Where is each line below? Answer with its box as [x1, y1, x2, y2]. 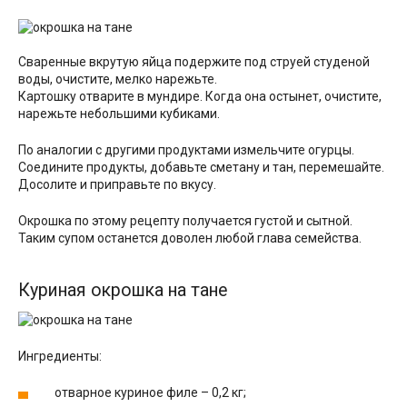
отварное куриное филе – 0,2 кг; [55, 384, 246, 400]
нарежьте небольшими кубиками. [18, 106, 220, 122]
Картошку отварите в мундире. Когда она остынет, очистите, [18, 89, 382, 104]
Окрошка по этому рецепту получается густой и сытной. [18, 213, 352, 229]
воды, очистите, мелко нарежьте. [18, 72, 217, 87]
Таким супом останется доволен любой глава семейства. [18, 231, 362, 246]
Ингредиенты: [18, 348, 102, 363]
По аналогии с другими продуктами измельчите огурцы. [18, 143, 354, 158]
